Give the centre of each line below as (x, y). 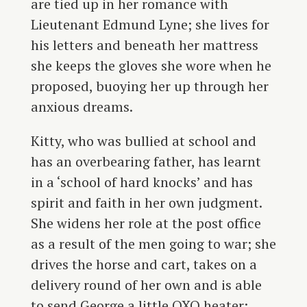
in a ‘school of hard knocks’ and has (142, 182)
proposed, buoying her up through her (149, 86)
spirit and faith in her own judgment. (146, 203)
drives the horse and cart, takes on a (144, 265)
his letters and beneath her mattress (144, 45)
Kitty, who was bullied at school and (143, 141)
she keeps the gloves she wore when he (151, 66)
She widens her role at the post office (146, 223)
